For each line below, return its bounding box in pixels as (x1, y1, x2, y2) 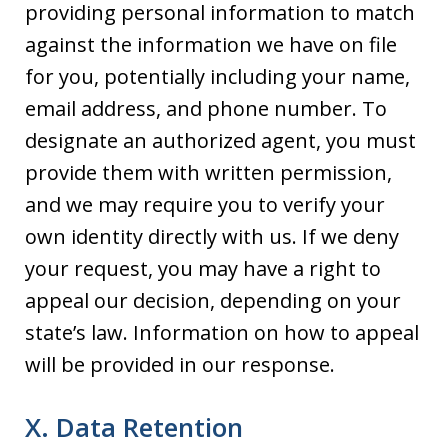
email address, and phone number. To (25, 94, 387, 122)
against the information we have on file (25, 30, 397, 58)
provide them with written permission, (25, 158, 392, 186)
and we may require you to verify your (25, 190, 385, 218)
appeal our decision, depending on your (25, 286, 401, 314)
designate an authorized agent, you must (25, 126, 416, 154)
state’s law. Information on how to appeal (25, 318, 419, 346)
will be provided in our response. (25, 350, 335, 378)
